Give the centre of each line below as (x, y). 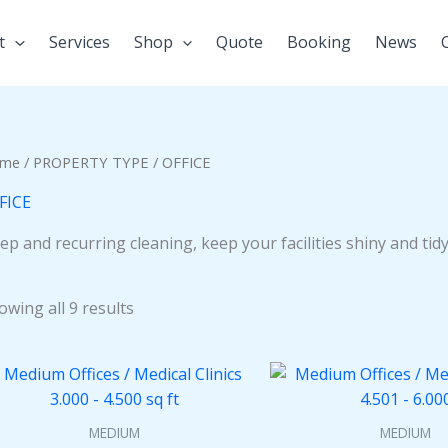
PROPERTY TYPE (91, 161)
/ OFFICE (180, 161)
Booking (319, 42)
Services (79, 42)
